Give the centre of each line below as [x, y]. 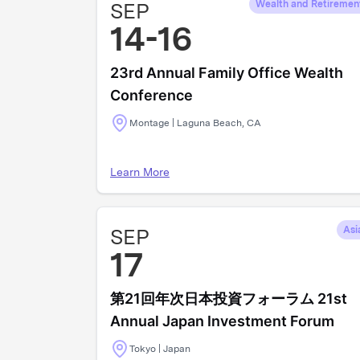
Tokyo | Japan [160, 349]
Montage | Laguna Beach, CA [195, 123]
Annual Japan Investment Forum [222, 321]
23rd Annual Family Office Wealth [227, 73]
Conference [151, 95]
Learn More [140, 172]
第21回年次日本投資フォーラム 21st [229, 299]
